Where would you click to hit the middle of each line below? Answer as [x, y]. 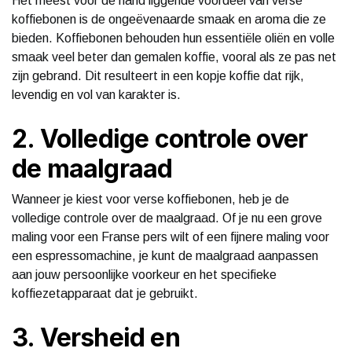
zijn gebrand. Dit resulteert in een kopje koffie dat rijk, [158, 75]
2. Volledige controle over [160, 138]
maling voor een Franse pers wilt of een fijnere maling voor [170, 236]
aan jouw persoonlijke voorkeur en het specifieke [144, 274]
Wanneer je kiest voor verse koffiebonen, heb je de [150, 199]
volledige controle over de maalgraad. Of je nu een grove [167, 218]
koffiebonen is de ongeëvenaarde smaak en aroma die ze [169, 19]
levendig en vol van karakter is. [96, 94]
